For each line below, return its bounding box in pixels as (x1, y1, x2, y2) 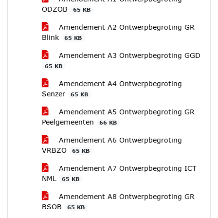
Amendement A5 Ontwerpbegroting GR (56, 108, 195, 116)
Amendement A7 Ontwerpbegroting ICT (56, 164, 197, 172)
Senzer (42, 90, 68, 98)
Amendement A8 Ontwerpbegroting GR (56, 192, 195, 200)
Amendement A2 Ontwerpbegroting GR (56, 23, 195, 31)
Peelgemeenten (42, 118, 96, 126)
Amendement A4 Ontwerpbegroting (56, 79, 182, 88)
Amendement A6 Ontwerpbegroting (56, 136, 182, 144)
